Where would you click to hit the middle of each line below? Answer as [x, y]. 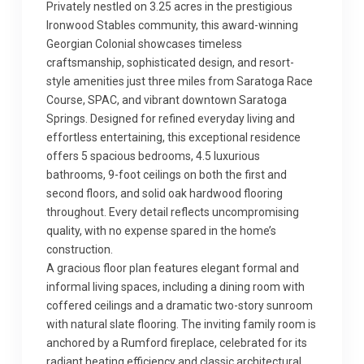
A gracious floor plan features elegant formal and [173, 268]
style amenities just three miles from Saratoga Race [180, 81]
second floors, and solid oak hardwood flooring [165, 193]
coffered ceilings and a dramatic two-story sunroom [180, 305]
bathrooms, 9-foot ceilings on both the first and [167, 175]
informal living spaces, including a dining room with [175, 287]
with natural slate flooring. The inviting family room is [181, 324]
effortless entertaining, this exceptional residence [173, 137]
